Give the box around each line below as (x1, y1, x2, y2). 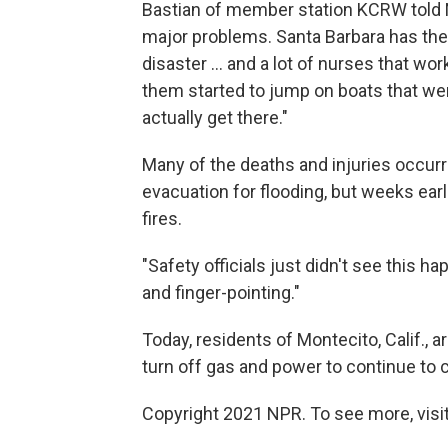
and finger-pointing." (142, 281, 300, 303)
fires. (142, 207, 182, 229)
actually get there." (142, 106, 288, 128)
